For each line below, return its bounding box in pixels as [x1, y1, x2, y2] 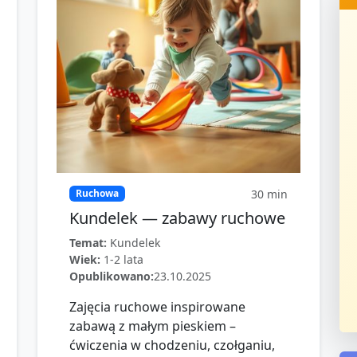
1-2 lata [104, 252, 143, 267]
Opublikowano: [69, 269, 154, 284]
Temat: [69, 235, 107, 250]
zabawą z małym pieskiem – [69, 317, 236, 335]
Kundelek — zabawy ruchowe [69, 207, 285, 229]
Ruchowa [75, 186, 119, 201]
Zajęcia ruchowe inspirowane [69, 298, 245, 316]
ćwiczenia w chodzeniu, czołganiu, [69, 336, 275, 354]
